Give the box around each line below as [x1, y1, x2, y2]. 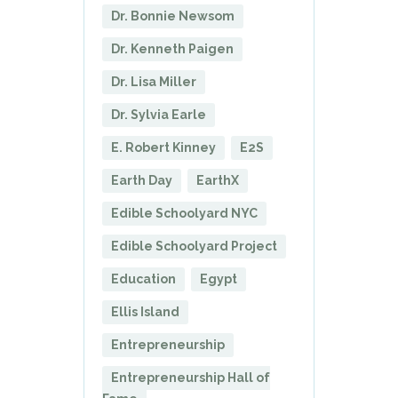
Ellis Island [111, 304, 179, 319]
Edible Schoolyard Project [111, 238, 277, 253]
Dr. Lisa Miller [111, 74, 196, 89]
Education [111, 271, 176, 286]
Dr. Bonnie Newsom [111, 8, 235, 23]
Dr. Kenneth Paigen [111, 41, 234, 56]
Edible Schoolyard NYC [111, 205, 258, 220]
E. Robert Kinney [111, 139, 216, 155]
